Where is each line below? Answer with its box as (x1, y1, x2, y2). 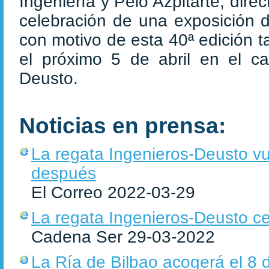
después (31, 164, 96, 183)
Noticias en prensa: (19, 113, 226, 138)
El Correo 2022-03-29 (31, 183, 195, 202)
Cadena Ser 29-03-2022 (31, 228, 215, 246)
